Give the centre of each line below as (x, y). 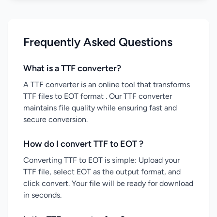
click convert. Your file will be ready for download (108, 183)
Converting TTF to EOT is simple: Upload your (101, 160)
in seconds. (42, 195)
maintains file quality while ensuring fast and (100, 108)
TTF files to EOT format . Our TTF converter (98, 96)
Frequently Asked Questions (98, 42)
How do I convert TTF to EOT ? (83, 144)
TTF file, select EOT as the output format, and (102, 172)
